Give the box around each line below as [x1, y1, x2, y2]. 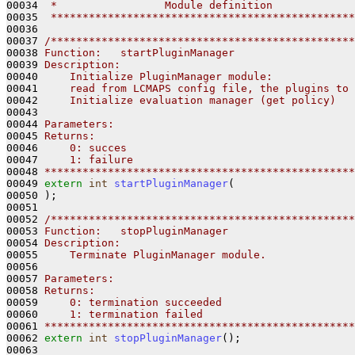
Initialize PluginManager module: [44, 70, 279, 82]
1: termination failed [44, 307, 203, 320]
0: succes [44, 141, 127, 154]
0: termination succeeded [44, 296, 222, 308]
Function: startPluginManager [44, 46, 235, 59]
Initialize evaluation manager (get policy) [44, 94, 336, 106]
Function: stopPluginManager [44, 224, 228, 237]
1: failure [44, 153, 133, 166]
